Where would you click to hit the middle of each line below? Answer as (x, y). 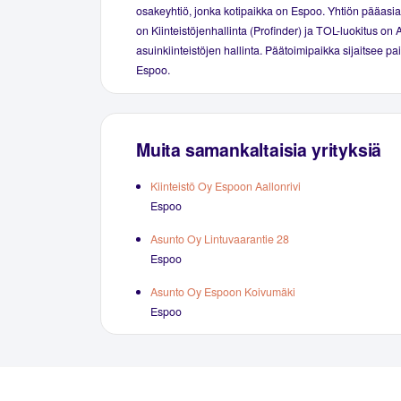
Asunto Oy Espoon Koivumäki (223, 291)
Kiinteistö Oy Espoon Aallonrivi (226, 186)
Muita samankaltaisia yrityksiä (259, 150)
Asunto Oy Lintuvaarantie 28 (220, 239)
